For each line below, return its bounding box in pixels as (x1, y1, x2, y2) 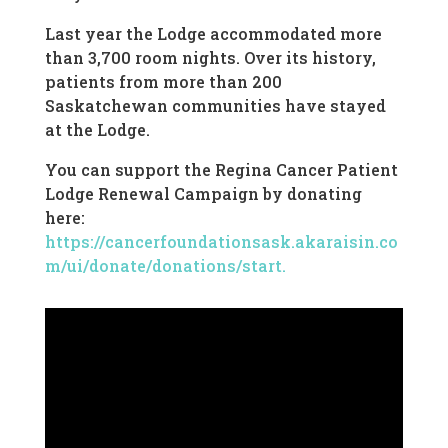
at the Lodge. (44, 119, 150, 141)
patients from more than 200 (44, 71, 282, 93)
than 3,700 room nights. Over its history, (44, 47, 376, 69)
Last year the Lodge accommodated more (44, 23, 382, 45)
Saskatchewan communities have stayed (44, 95, 386, 117)
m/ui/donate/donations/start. (44, 255, 286, 277)
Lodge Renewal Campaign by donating (44, 183, 362, 205)
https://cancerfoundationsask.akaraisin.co (44, 231, 398, 253)
